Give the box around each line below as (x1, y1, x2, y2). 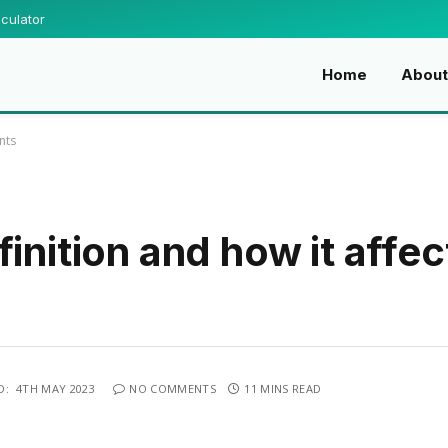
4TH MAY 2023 (15, 380, 95, 396)
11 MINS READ (244, 380, 322, 396)
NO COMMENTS (129, 380, 216, 396)
